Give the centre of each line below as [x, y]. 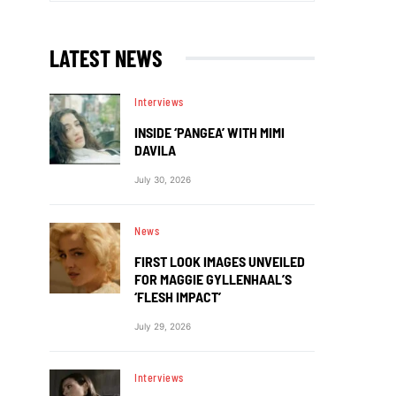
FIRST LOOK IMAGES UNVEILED [220, 261]
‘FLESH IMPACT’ [178, 296]
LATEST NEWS [106, 57]
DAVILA [155, 149]
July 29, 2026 [163, 326]
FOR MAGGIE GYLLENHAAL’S [213, 278]
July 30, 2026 [163, 179]
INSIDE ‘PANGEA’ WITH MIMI [209, 132]
